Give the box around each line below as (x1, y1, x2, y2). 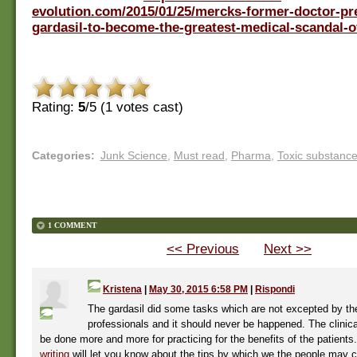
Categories (32, 148, 91, 162)
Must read (173, 148, 225, 162)
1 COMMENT (48, 220, 97, 229)
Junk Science (100, 148, 167, 162)
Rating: (32, 99, 78, 115)
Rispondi (255, 283, 295, 295)
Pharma (230, 148, 271, 162)
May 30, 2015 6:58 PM (149, 283, 248, 295)
